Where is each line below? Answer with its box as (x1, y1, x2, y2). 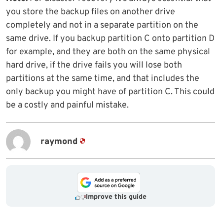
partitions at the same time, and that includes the (6, 73, 199, 85)
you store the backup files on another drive (6, 6, 175, 18)
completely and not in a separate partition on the (6, 20, 198, 32)
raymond (40, 136, 77, 147)
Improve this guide (85, 193, 147, 202)
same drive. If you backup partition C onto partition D (6, 33, 215, 45)
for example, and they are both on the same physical (6, 46, 210, 58)
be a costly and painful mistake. (6, 100, 129, 111)
